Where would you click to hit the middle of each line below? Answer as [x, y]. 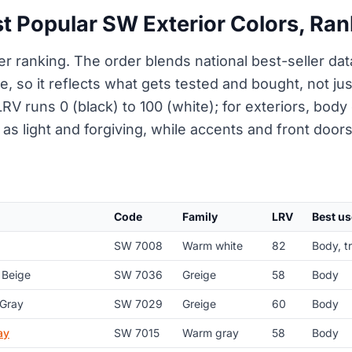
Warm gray [210, 333]
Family [200, 217]
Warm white [212, 246]
